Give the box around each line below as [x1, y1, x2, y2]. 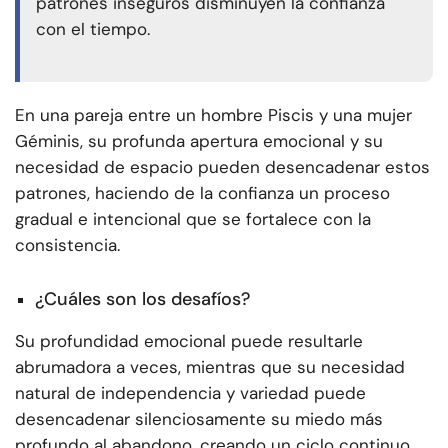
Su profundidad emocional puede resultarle [15, 330, 363, 353]
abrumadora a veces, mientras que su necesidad [15, 356, 405, 379]
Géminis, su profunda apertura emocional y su [15, 130, 383, 153]
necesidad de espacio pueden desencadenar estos [15, 156, 430, 179]
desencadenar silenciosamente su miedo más [15, 408, 383, 431]
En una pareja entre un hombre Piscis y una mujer [15, 104, 412, 127]
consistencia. [15, 234, 120, 257]
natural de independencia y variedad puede [15, 382, 366, 405]
